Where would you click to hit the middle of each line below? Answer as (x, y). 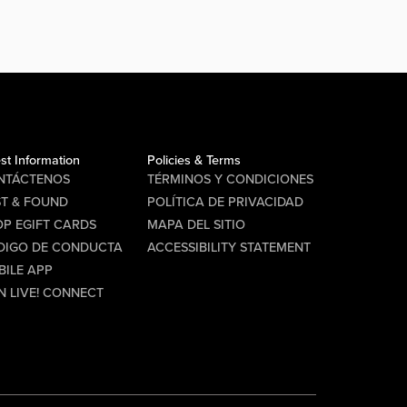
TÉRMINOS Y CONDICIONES (230, 180)
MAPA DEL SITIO (196, 225)
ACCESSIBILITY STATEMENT (228, 248)
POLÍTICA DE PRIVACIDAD (225, 203)
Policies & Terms (194, 161)
